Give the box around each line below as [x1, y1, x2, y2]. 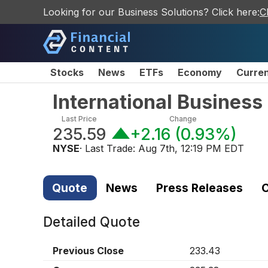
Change [169, 114, 197, 123]
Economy [178, 66, 222, 78]
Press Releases [156, 180, 243, 195]
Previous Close [53, 245, 124, 257]
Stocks [50, 66, 84, 78]
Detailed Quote [43, 214, 140, 230]
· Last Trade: [80, 142, 138, 154]
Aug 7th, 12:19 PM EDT [138, 142, 244, 154]
